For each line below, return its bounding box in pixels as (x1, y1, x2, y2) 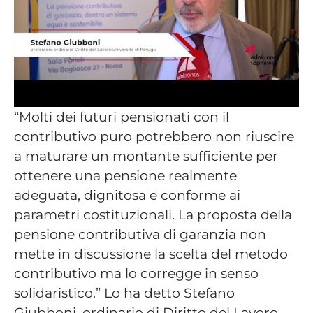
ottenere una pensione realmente (14, 167, 237, 184)
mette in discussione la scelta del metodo (14, 245, 288, 263)
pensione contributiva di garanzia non (14, 226, 266, 243)
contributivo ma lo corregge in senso (14, 265, 259, 282)
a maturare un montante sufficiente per (14, 147, 278, 165)
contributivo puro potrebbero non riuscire (14, 128, 294, 145)
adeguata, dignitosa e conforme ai (14, 187, 240, 204)
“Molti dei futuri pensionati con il (14, 108, 229, 126)
